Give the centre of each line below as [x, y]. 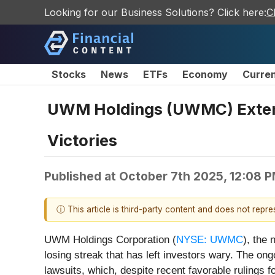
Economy [205, 74]
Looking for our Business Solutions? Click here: [155, 12]
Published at [82, 176]
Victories [82, 140]
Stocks [69, 74]
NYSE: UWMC [210, 240]
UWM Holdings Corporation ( [110, 240]
